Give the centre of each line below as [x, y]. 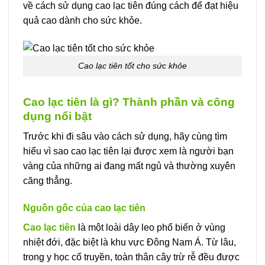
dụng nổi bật [57, 116]
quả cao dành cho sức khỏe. [83, 21]
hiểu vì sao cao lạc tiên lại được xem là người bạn [128, 151]
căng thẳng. [48, 181]
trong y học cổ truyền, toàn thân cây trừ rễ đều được [131, 257]
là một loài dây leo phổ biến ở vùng [151, 228]
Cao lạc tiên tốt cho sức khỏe [132, 65]
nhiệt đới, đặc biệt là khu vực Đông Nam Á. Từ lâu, [130, 243]
